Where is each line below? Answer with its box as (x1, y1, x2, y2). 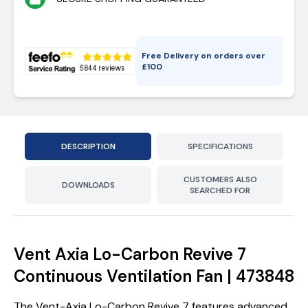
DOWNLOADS (61, 179, 115, 190)
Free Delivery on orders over (142, 50, 266, 61)
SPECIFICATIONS (187, 141, 253, 152)
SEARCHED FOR (190, 185, 250, 196)
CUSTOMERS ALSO (183, 174, 257, 185)
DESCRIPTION (60, 141, 115, 152)
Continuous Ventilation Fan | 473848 (14, 265, 294, 287)
